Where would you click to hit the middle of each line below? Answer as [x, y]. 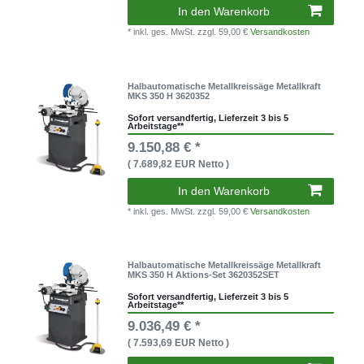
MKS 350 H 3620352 [169, 95]
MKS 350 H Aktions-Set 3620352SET [204, 274]
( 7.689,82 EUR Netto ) [179, 164]
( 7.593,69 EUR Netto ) [179, 342]
